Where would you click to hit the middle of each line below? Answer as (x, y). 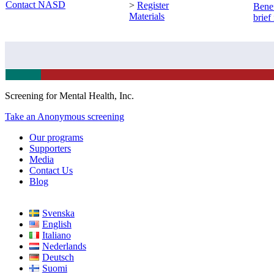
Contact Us (51, 170)
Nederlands (64, 246)
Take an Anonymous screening (65, 116)
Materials (147, 16)
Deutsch (58, 257)
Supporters (50, 148)
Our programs (56, 137)
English (57, 224)
